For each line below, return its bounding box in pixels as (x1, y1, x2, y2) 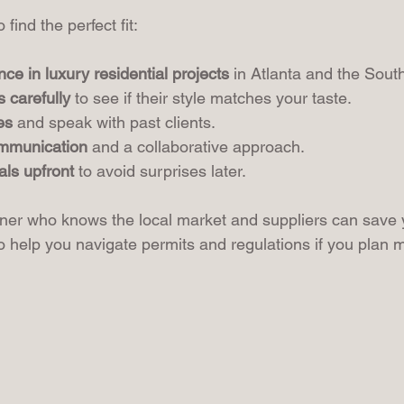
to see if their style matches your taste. (70, 88, 352, 108)
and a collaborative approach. (87, 137, 305, 157)
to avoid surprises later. (74, 161, 246, 181)
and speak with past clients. (13, 113, 216, 133)
